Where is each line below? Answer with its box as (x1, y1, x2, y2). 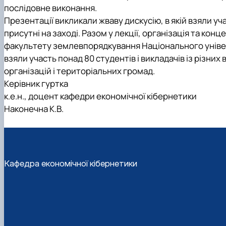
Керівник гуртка (4, 77, 68, 89)
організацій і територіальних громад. (4, 65, 155, 77)
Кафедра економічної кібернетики (4, 158, 137, 169)
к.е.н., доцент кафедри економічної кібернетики (4, 90, 197, 102)
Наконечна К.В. (4, 102, 64, 115)
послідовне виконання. (4, 2, 97, 14)
